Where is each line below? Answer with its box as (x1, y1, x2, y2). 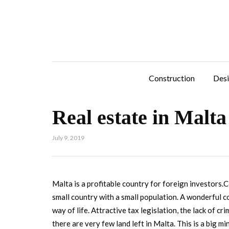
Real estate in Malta (52, 106, 226, 129)
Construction (149, 73, 195, 83)
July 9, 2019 (52, 134, 84, 142)
